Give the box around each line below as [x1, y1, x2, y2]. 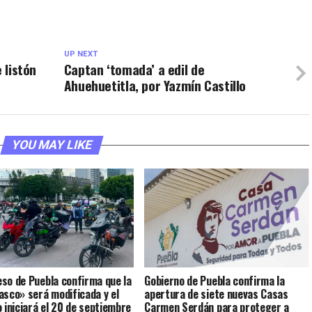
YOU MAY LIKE [9, 138, 94, 152]
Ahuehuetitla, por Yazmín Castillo [63, 75, 247, 95]
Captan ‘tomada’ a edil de [63, 59, 205, 79]
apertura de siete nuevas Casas [144, 285, 288, 302]
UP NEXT [63, 49, 97, 58]
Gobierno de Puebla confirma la [144, 272, 285, 289]
